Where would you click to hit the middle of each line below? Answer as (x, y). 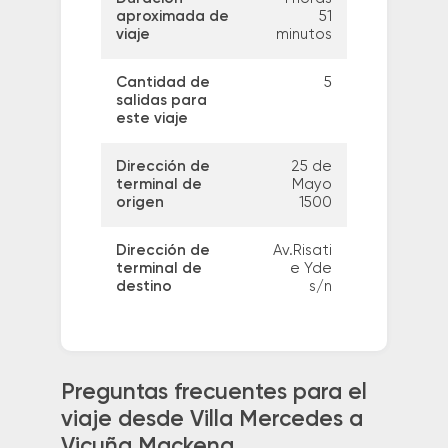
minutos (303, 35)
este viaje (151, 119)
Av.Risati (302, 251)
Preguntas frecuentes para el (213, 393)
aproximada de (172, 17)
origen (139, 203)
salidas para (161, 101)
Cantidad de (162, 83)
